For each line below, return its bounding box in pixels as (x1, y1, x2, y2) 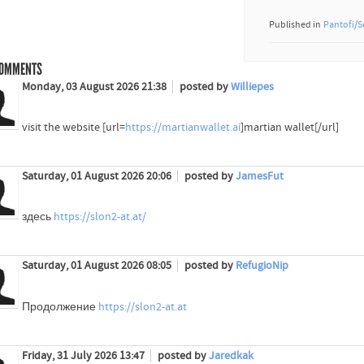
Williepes (230, 80, 274, 94)
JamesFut (235, 170, 284, 184)
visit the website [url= (21, 121, 125, 135)
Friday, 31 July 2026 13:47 (21, 349, 147, 362)
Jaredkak (208, 349, 253, 362)
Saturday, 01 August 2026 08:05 (21, 259, 174, 273)
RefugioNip (235, 259, 288, 273)
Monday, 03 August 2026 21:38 (21, 80, 169, 94)
